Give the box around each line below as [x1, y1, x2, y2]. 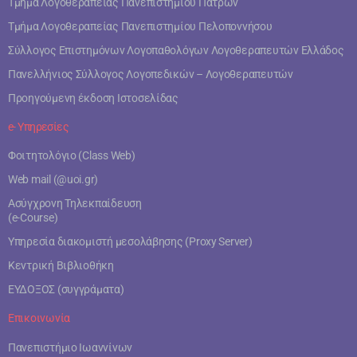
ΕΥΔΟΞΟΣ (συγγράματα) [8, 282, 124, 296]
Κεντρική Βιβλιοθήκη [8, 258, 114, 272]
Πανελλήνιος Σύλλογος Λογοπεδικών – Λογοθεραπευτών [8, 67, 293, 80]
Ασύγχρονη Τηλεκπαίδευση [8, 196, 142, 210]
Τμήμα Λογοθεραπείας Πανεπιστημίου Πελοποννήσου [8, 19, 273, 33]
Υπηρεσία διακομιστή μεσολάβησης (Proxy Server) [8, 234, 253, 248]
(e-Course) [8, 210, 58, 224]
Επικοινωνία [8, 311, 71, 324]
